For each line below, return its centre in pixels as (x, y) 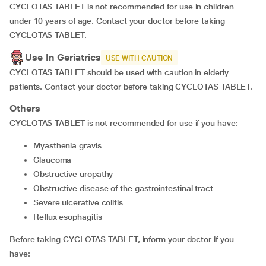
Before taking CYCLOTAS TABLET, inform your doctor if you (122, 239)
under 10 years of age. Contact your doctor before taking (117, 21)
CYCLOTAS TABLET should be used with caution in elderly (119, 72)
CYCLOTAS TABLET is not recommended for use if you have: (124, 123)
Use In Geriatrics (63, 57)
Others (25, 108)
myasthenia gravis (71, 145)
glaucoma (55, 160)
